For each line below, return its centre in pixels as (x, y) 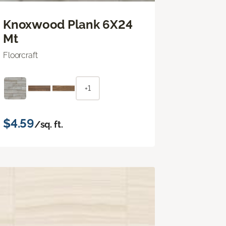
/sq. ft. (48, 124)
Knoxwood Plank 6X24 (68, 24)
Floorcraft (20, 55)
